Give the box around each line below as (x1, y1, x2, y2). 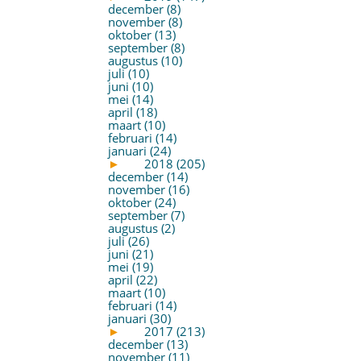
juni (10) (108, 78, 154, 94)
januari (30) (108, 310, 172, 326)
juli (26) (108, 233, 150, 249)
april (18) (108, 104, 158, 120)
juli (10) (108, 65, 150, 81)
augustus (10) (108, 52, 183, 68)
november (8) (108, 14, 183, 30)
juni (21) (108, 246, 154, 262)
